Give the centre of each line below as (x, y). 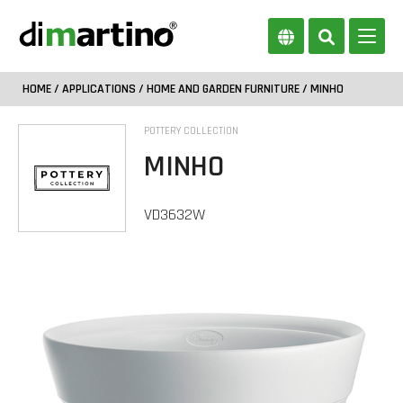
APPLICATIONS (99, 89)
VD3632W (175, 215)
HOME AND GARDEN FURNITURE (223, 89)
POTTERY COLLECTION (191, 131)
